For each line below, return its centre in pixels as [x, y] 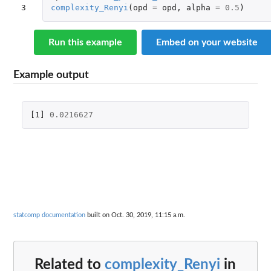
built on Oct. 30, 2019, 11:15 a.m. [135, 215]
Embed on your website [207, 42]
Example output [51, 74]
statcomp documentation [49, 215]
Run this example [85, 42]
